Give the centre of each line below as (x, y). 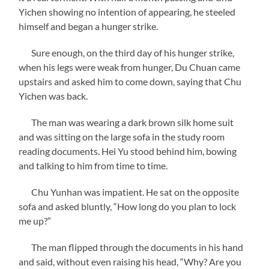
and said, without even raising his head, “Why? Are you (130, 261)
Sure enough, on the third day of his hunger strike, (127, 52)
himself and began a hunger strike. (89, 26)
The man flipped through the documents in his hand (131, 247)
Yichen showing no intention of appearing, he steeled (127, 11)
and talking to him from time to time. (93, 165)
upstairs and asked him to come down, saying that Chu (130, 81)
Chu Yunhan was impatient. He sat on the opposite (129, 192)
